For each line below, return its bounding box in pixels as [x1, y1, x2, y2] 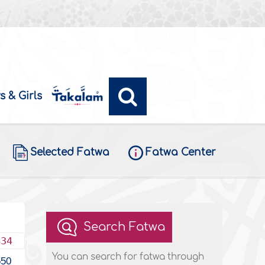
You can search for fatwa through [52, 252, 205, 263]
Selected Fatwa [30, 147, 109, 159]
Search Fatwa [83, 220, 166, 234]
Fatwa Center [145, 147, 216, 159]
